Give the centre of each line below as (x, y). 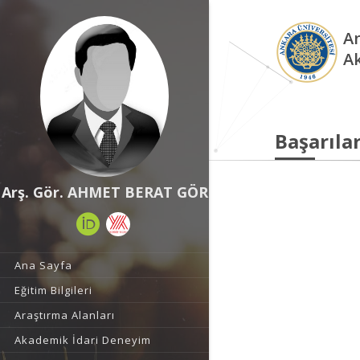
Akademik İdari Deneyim (83, 340)
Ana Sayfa (43, 265)
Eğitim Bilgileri (53, 290)
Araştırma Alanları (65, 315)
